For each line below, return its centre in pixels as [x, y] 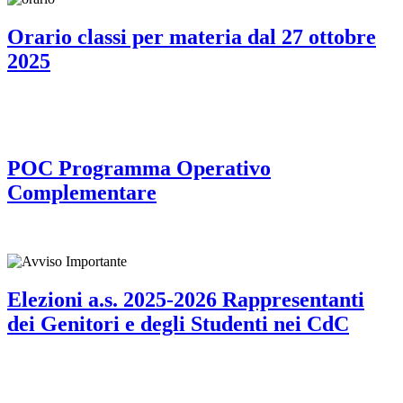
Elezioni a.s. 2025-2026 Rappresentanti [186, 299]
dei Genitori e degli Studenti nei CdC [178, 323]
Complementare [82, 192]
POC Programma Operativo [139, 168]
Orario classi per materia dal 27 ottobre [192, 36]
